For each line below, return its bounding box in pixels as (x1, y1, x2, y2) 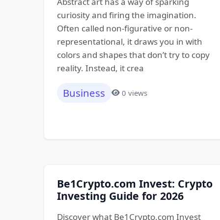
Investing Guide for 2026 (56, 189, 184, 203)
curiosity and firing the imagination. (56, 9, 196, 21)
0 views (122, 87, 148, 98)
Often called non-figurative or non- (56, 22, 192, 34)
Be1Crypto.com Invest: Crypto (56, 176, 213, 191)
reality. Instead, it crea (56, 62, 144, 74)
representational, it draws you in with (56, 35, 202, 47)
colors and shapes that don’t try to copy (56, 49, 210, 60)
